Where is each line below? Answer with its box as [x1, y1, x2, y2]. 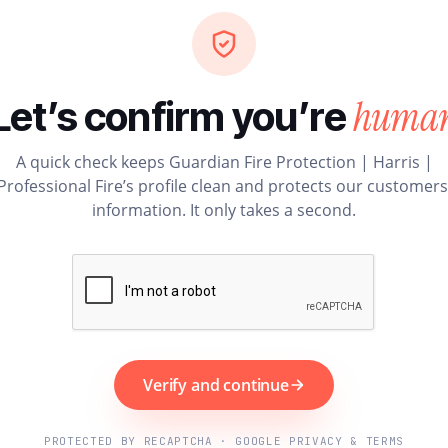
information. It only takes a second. [92, 198, 356, 221]
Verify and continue [143, 373, 289, 396]
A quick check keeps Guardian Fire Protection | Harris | [15, 150, 433, 173]
